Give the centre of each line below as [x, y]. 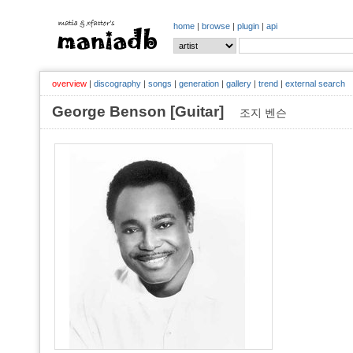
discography [117, 84]
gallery [239, 84]
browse [216, 26]
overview [69, 84]
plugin [248, 26]
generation [199, 84]
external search [315, 84]
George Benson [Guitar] [146, 111]
